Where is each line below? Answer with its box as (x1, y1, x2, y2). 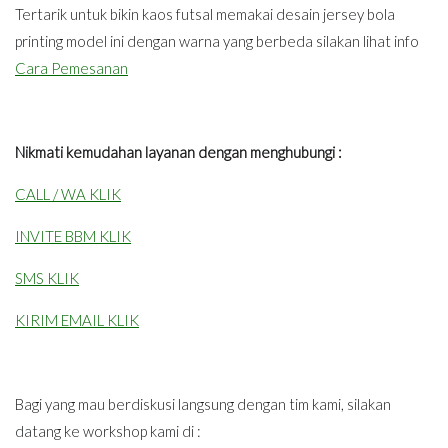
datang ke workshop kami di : (15, 421, 201, 440)
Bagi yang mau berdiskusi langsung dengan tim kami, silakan (15, 394, 391, 413)
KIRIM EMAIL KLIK (15, 310, 139, 329)
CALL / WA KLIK (15, 184, 121, 203)
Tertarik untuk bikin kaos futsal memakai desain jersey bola (15, 4, 395, 23)
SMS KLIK (15, 268, 79, 287)
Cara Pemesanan (15, 58, 128, 77)
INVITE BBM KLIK (15, 226, 131, 245)
